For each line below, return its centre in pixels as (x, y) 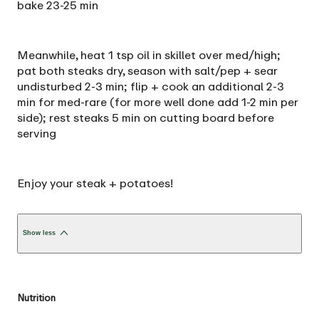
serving (37, 133)
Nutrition (36, 298)
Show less (39, 233)
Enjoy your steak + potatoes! (95, 183)
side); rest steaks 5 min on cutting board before (146, 117)
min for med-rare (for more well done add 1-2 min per (158, 101)
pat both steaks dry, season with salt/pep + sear (147, 70)
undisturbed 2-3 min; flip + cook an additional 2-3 (151, 86)
